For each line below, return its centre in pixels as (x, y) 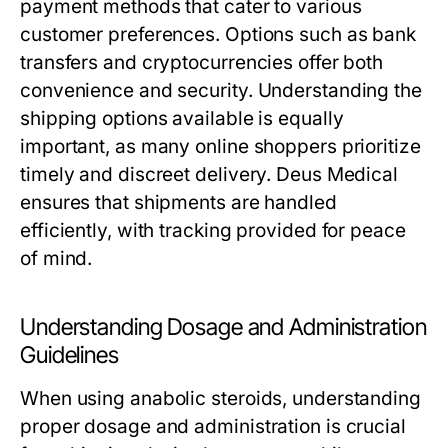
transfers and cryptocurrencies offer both (202, 62)
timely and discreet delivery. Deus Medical (209, 174)
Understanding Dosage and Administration (223, 327)
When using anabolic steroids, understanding (220, 398)
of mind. (56, 258)
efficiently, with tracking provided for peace (213, 230)
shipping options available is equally (182, 118)
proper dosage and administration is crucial (213, 426)
